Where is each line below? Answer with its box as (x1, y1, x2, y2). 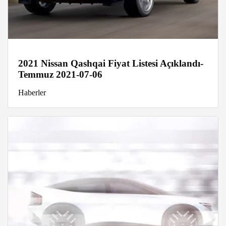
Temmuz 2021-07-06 (18, 69, 102, 80)
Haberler (18, 88, 46, 97)
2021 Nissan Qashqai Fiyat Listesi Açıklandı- (18, 58, 203, 69)
